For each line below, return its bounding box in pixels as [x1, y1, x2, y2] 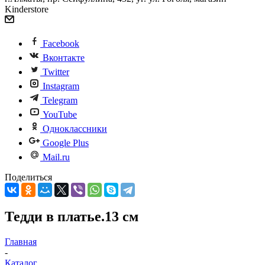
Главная [5, 236, 37, 247]
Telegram [43, 95, 77, 105]
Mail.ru [43, 152, 70, 162]
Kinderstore [5, 4, 49, 14]
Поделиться [5, 172, 52, 182]
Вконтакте [43, 53, 85, 63]
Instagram [43, 81, 79, 91]
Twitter [43, 67, 69, 77]
